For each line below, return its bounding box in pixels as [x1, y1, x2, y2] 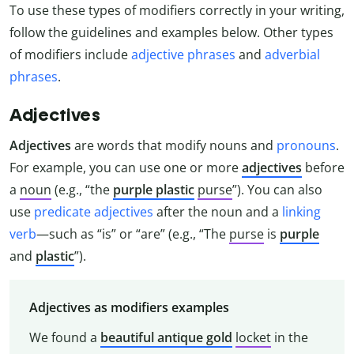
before [302, 159, 345, 177]
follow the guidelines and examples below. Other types [9, 24, 333, 42]
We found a [28, 328, 100, 346]
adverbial [265, 46, 320, 64]
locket [235, 328, 271, 346]
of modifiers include [9, 46, 131, 64]
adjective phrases [131, 46, 235, 64]
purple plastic [113, 181, 194, 199]
